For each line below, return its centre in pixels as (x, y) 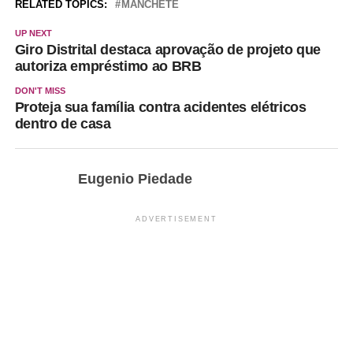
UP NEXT (33, 33)
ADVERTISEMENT (176, 219)
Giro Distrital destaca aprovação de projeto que (168, 50)
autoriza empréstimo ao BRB (108, 67)
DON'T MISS (40, 91)
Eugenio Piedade (135, 179)
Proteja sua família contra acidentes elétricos (160, 108)
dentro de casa (63, 124)
